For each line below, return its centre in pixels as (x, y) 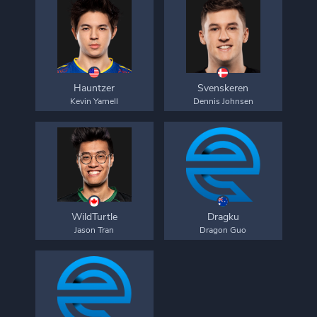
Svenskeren (223, 88)
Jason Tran (94, 230)
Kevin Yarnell (94, 101)
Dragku (223, 217)
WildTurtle (94, 217)
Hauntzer (94, 88)
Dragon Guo (223, 230)
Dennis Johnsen (223, 101)
